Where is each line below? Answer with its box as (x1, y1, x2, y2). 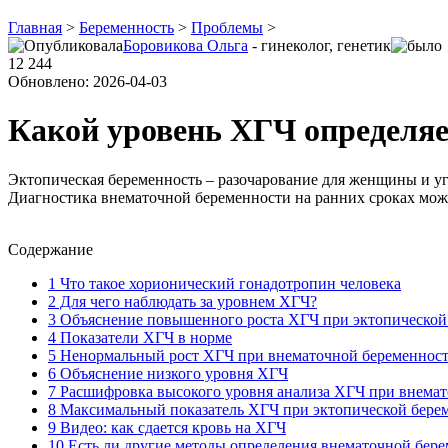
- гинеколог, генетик (248, 37, 391, 54)
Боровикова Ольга (123, 37, 248, 54)
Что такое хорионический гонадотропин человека (56, 274, 401, 292)
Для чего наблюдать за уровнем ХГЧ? (56, 292, 317, 310)
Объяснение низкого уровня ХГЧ (56, 364, 288, 382)
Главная (8, 19, 62, 36)
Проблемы (191, 19, 263, 36)
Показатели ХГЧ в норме (56, 328, 232, 346)
